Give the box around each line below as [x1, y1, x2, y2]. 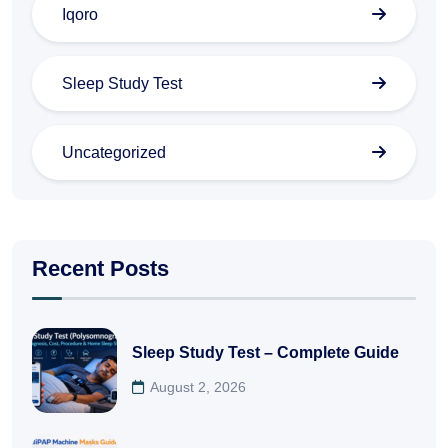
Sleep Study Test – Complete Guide [132, 344, 399, 362]
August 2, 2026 [150, 379, 246, 396]
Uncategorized [62, 144, 166, 162]
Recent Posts [32, 255, 169, 281]
